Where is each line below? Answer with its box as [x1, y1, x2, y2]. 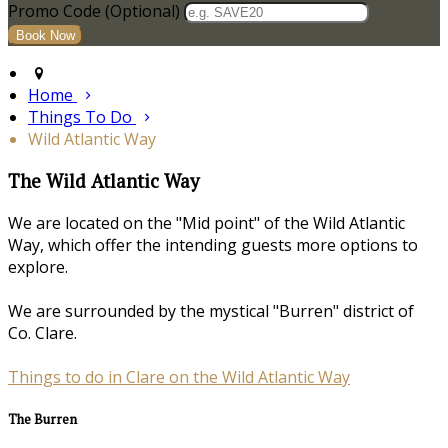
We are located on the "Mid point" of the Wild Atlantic [8, 211, 405, 234]
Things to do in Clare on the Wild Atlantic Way [8, 365, 350, 388]
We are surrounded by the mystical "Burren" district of [8, 299, 414, 322]
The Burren [8, 409, 77, 428]
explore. [8, 255, 68, 278]
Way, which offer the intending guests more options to [8, 233, 418, 256]
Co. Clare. [8, 321, 77, 344]
